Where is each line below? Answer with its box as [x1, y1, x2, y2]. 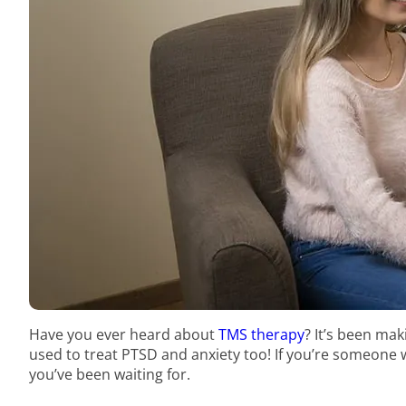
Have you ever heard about [29, 324, 218, 344]
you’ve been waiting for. [29, 364, 190, 384]
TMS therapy [218, 324, 304, 344]
